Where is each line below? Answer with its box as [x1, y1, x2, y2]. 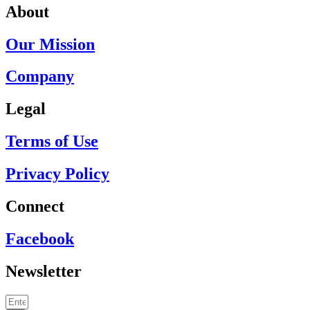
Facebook [6, 230, 74, 248]
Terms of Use [6, 132, 98, 151]
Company [6, 67, 74, 86]
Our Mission [6, 35, 95, 53]
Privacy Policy [6, 165, 109, 183]
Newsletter [6, 262, 82, 280]
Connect [6, 197, 64, 216]
